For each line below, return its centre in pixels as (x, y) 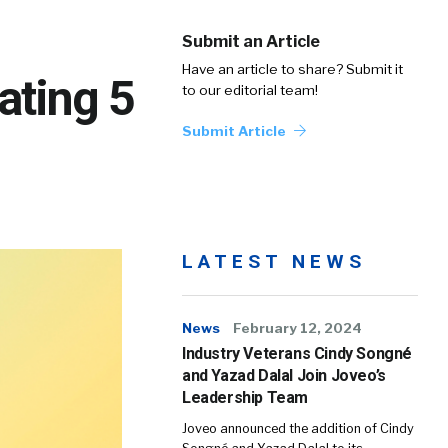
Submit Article (235, 131)
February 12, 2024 (297, 328)
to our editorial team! (250, 90)
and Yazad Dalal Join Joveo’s (284, 375)
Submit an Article (251, 41)
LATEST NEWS (274, 261)
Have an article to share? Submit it (292, 69)
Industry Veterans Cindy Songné (297, 353)
